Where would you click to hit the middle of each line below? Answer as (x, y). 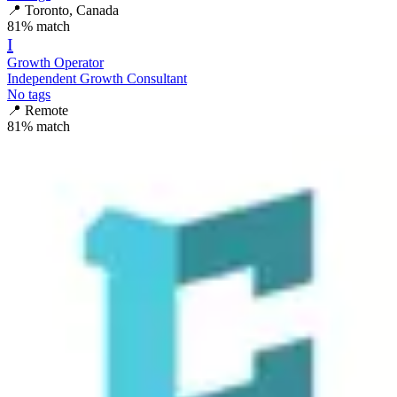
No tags (29, 94)
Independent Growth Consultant (97, 78)
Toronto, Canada (72, 10)
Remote (47, 110)
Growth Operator (55, 62)
